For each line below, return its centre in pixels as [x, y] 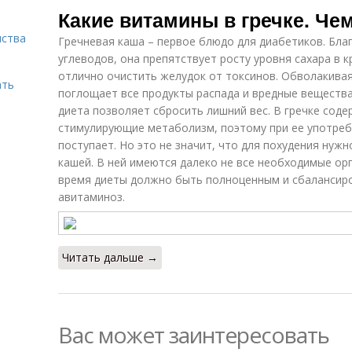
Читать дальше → [110, 257]
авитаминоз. [92, 197]
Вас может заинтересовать [194, 335]
